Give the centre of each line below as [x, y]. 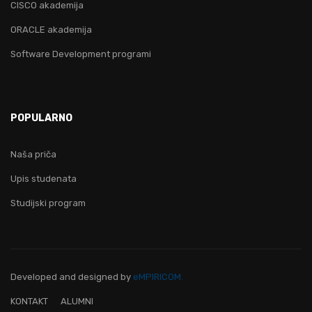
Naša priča [33, 154]
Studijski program [48, 203]
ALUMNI [77, 301]
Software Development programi [81, 54]
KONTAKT [29, 301]
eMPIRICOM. [158, 277]
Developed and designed [65, 277]
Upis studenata [44, 179]
